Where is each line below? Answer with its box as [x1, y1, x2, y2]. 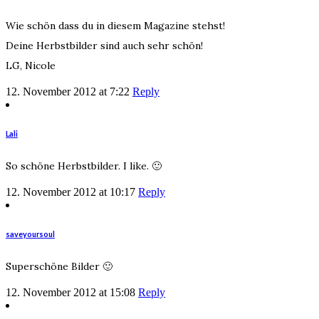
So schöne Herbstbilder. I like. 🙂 [6, 159, 162, 172]
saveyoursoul [6, 229, 55, 239]
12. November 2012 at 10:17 [6, 185, 135, 198]
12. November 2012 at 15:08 [6, 286, 135, 298]
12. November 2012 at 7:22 [6, 85, 130, 98]
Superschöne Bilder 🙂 [6, 259, 113, 273]
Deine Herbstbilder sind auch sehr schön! [6, 38, 203, 52]
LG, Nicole [6, 58, 56, 72]
